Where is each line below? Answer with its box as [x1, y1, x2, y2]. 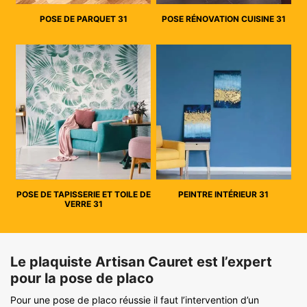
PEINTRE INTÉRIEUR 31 [178, 188, 269, 199]
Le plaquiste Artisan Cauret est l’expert [10, 253, 272, 270]
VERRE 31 [64, 198, 103, 209]
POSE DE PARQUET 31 [39, 13, 127, 24]
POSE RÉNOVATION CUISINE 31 [161, 13, 286, 24]
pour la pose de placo [10, 269, 153, 286]
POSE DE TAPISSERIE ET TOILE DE [16, 188, 151, 199]
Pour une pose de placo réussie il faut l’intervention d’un [10, 293, 259, 306]
